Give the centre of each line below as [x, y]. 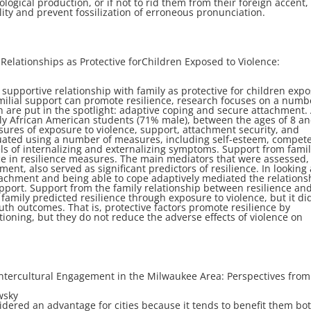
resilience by [261, 208]
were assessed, [274, 159]
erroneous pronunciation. [206, 12]
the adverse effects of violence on [225, 217]
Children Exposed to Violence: [211, 62]
